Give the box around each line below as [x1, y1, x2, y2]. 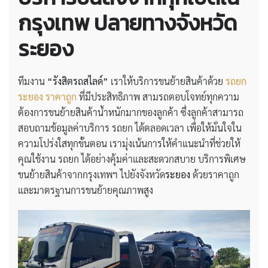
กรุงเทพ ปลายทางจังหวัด [18, 6, 237, 39]
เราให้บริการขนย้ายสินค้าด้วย [108, 74, 226, 87]
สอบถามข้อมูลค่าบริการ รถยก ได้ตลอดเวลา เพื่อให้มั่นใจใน [18, 121, 242, 134]
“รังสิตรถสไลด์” [47, 74, 108, 87]
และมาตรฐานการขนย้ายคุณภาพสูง [18, 183, 153, 196]
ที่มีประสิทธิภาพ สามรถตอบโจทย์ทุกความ [77, 90, 239, 103]
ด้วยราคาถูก [190, 167, 239, 181]
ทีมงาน [18, 74, 47, 87]
